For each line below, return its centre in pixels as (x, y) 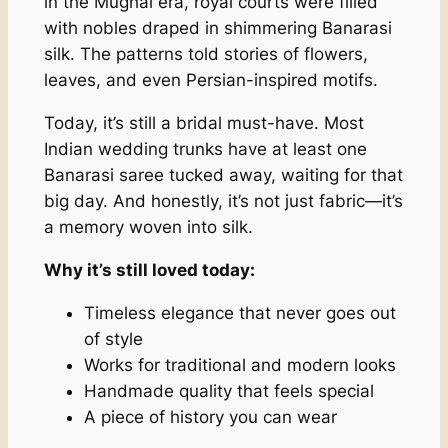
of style (113, 338)
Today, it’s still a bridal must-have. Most (203, 123)
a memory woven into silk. (148, 227)
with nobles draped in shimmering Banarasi (217, 28)
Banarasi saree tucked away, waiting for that (223, 175)
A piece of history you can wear (210, 416)
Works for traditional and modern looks (239, 364)
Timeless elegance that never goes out (239, 312)
